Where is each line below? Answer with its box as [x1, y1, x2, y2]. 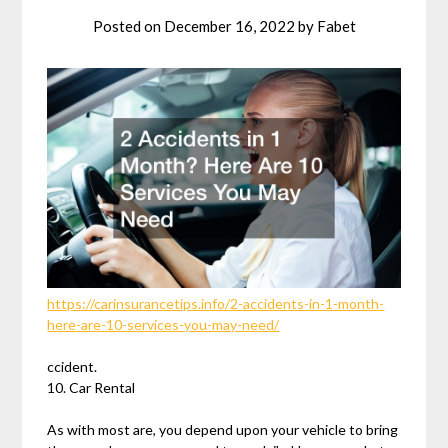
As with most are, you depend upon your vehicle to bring [47, 421, 399, 439]
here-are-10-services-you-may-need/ [47, 316, 280, 334]
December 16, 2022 [163, 16, 295, 35]
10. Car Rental [47, 379, 136, 397]
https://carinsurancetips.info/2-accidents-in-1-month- [47, 295, 385, 313]
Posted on [92, 16, 164, 35]
